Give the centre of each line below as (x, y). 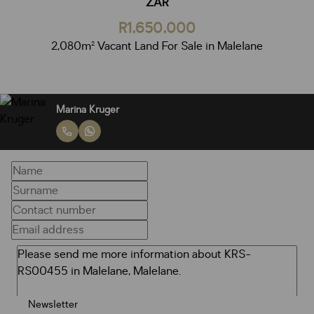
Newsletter (53, 304)
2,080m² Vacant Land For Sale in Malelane (157, 46)
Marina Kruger (88, 109)
